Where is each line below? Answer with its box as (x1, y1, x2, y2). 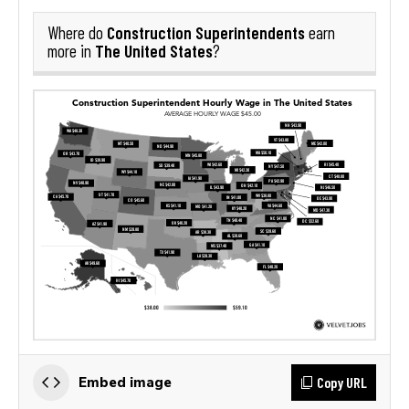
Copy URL (317, 372, 367, 391)
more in (47, 40, 95, 61)
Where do (47, 22, 107, 43)
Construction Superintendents (107, 21, 305, 43)
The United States (95, 39, 213, 61)
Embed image (79, 373, 172, 390)
